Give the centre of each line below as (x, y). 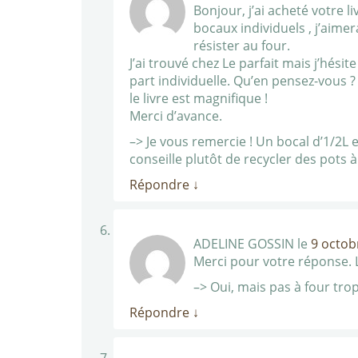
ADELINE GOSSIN (244, 244)
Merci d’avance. (176, 116)
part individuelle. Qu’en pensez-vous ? (243, 81)
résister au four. (242, 46)
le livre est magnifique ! (199, 98)
